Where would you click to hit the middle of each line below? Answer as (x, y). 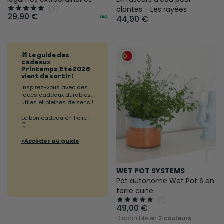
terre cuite (135, 191)
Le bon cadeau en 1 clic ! (56, 118)
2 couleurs (175, 218)
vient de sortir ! (48, 76)
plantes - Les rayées (151, 10)
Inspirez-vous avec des (55, 87)
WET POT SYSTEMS (150, 171)
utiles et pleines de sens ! (57, 102)
